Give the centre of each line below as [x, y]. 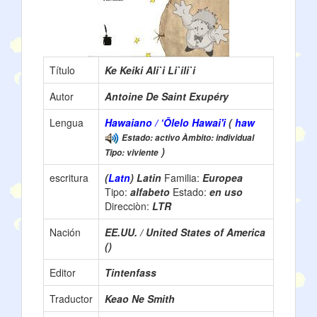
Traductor [71, 299]
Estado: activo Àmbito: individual [188, 138]
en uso [226, 192]
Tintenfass [131, 273]
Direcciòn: [128, 206]
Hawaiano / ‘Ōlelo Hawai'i [165, 123]
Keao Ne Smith [140, 299]
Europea [223, 178]
